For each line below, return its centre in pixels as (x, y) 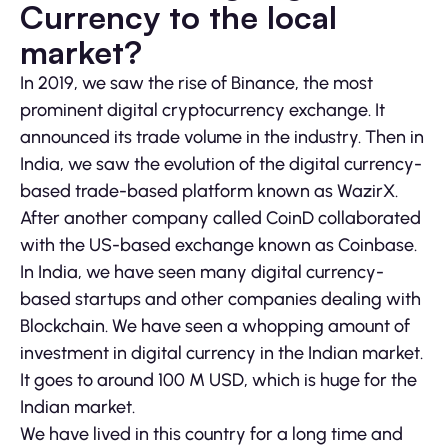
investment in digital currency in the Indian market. (221, 353)
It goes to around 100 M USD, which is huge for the (218, 380)
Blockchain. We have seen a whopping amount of (215, 326)
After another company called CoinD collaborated (220, 218)
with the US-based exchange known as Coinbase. (218, 245)
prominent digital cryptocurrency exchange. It (202, 110)
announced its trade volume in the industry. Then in (222, 137)
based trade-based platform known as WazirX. (209, 191)
